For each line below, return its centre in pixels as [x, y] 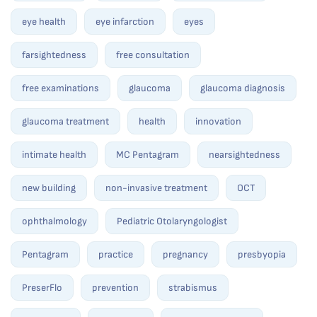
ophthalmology [54, 221]
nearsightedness [244, 155]
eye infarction [125, 22]
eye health [44, 22]
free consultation [153, 55]
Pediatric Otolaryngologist [172, 221]
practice [116, 255]
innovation [218, 122]
